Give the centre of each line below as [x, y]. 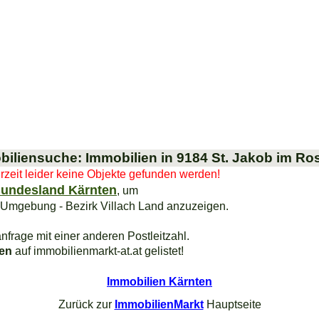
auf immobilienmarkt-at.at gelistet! [98, 250]
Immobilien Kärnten [159, 282]
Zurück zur [86, 304]
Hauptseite [232, 304]
